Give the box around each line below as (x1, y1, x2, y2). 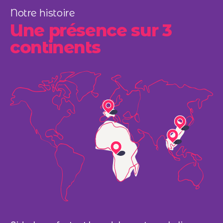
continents (10, 36, 101, 58)
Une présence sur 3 (10, 19, 172, 41)
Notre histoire (10, 6, 75, 19)
